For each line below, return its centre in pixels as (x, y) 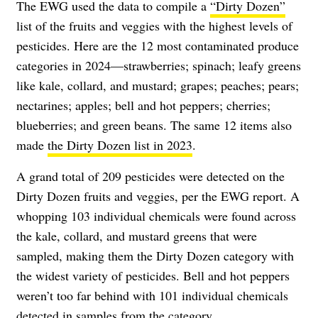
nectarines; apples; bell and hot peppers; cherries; (143, 105)
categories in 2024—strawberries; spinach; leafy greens (159, 65)
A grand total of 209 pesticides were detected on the (150, 176)
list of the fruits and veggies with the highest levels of (154, 25)
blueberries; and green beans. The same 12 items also (154, 125)
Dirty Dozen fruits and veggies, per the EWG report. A (158, 196)
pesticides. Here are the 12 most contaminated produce (158, 45)
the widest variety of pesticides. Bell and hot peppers (153, 275)
